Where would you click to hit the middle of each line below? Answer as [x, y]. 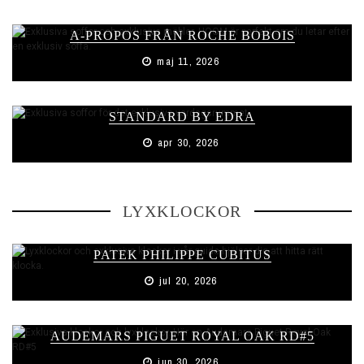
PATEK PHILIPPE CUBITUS [182, 255]
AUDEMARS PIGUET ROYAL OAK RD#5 [182, 336]
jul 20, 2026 [186, 281]
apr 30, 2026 [186, 143]
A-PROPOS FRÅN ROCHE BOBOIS [182, 35]
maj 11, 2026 [186, 61]
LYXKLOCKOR [182, 211]
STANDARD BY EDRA [182, 117]
